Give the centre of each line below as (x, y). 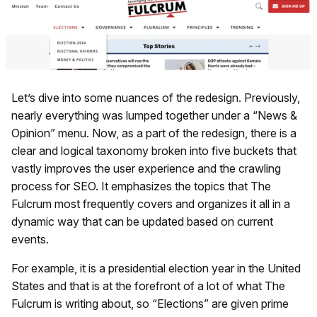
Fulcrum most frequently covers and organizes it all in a (151, 204)
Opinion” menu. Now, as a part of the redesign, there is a (154, 133)
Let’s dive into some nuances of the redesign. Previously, (156, 98)
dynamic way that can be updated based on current (142, 222)
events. (30, 240)
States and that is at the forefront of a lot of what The (148, 286)
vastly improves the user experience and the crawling (146, 169)
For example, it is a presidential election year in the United (156, 269)
